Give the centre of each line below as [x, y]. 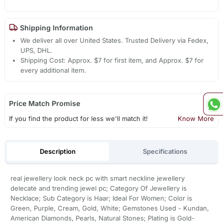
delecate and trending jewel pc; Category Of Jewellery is [98, 188]
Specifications [165, 151]
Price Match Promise [44, 104]
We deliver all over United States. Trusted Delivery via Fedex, [115, 41]
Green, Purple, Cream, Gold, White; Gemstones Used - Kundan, [110, 208]
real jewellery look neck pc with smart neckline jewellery [97, 178]
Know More [196, 119]
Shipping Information [55, 27]
